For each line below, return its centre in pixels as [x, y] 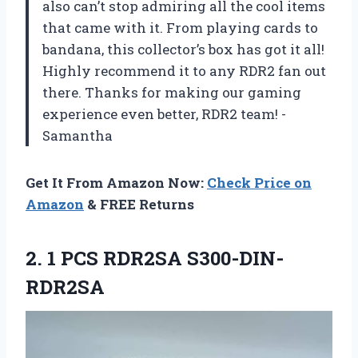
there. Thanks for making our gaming [172, 93]
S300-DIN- [233, 259]
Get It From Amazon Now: [116, 183]
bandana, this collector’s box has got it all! [183, 50]
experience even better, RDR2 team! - [164, 114]
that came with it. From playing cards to [180, 28]
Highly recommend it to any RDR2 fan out [184, 71]
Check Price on [259, 183]
